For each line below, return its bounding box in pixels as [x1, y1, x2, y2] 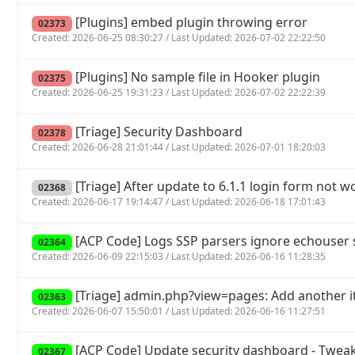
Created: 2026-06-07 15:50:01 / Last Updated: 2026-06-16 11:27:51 [32, 304, 326, 319]
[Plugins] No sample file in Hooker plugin [71, 68, 320, 86]
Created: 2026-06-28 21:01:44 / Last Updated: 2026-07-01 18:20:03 [32, 140, 326, 155]
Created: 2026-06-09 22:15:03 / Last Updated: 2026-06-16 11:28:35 [32, 250, 326, 264]
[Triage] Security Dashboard [71, 123, 242, 141]
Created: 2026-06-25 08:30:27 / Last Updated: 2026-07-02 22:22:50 [32, 31, 326, 45]
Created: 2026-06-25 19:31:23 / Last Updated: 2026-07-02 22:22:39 [32, 86, 326, 100]
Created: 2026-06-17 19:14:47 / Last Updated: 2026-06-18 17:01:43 [32, 195, 326, 209]
